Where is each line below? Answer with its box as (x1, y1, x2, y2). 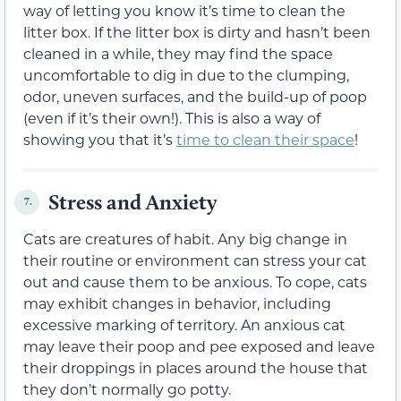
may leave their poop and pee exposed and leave (23, 336, 375, 355)
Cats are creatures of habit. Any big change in (23, 228, 347, 248)
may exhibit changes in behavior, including (23, 293, 331, 312)
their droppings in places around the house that (23, 357, 368, 377)
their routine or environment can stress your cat (23, 250, 367, 269)
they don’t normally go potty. (23, 379, 231, 398)
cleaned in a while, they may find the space (23, 43, 333, 63)
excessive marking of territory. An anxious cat (23, 314, 346, 334)
